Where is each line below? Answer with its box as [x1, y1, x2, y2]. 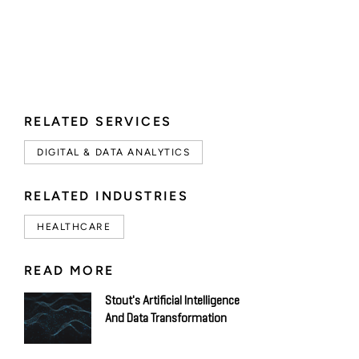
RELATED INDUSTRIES [24, 188, 189, 204]
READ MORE [24, 262, 115, 278]
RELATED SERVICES [24, 113, 172, 129]
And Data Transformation [105, 312, 227, 325]
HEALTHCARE [37, 220, 111, 232]
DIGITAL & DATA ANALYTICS [37, 146, 191, 158]
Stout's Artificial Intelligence [105, 294, 240, 307]
